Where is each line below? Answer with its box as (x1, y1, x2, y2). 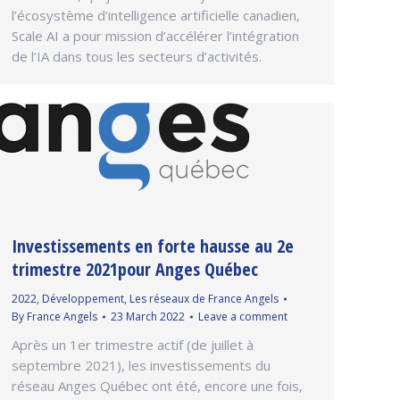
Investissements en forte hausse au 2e (12, 233, 294, 258)
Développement (42, 290, 124, 306)
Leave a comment (198, 308, 287, 324)
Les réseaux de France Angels (129, 290, 279, 306)
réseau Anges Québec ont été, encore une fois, (12, 376, 303, 395)
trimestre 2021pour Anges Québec (12, 256, 258, 281)
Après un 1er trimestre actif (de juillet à (12, 335, 254, 354)
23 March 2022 (111, 308, 185, 324)
